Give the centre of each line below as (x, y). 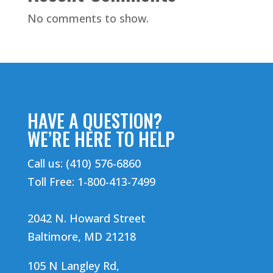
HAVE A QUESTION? (94, 121)
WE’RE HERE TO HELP (101, 139)
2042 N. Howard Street (86, 218)
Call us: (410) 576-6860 (84, 164)
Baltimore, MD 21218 (81, 237)
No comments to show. (88, 19)
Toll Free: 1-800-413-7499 (91, 182)
